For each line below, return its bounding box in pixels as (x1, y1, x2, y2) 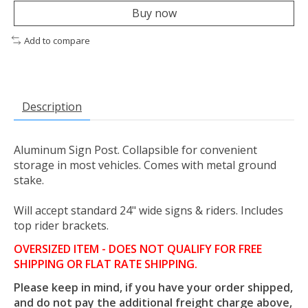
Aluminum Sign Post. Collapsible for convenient (14, 142, 257, 158)
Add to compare (23, 34, 90, 47)
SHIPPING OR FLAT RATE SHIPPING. (14, 256, 197, 272)
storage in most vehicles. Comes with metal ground (14, 157, 276, 173)
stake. (14, 173, 44, 188)
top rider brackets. (14, 218, 109, 234)
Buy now (131, 5, 177, 21)
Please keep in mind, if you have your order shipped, (14, 280, 293, 296)
